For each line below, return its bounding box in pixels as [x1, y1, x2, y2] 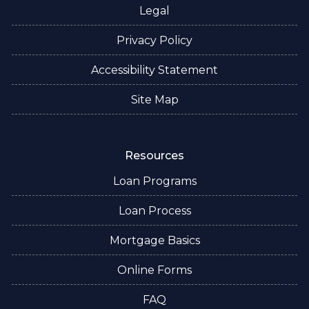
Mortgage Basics [109, 233, 200, 247]
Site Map [130, 92, 179, 106]
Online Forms [117, 263, 192, 277]
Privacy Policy [117, 33, 192, 47]
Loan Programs [112, 174, 197, 188]
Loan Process [118, 203, 191, 217]
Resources [125, 148, 184, 162]
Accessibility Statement [91, 63, 218, 77]
